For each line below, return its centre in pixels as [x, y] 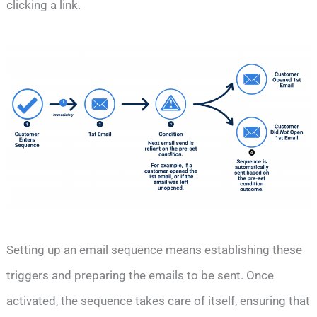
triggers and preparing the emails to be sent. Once [140, 275]
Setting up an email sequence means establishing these [155, 249]
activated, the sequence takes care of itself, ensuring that [158, 300]
